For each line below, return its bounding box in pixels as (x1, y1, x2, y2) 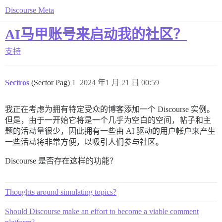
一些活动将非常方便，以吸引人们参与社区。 (5, 138, 164, 146)
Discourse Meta (5, 6, 54, 14)
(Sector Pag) (31, 78, 72, 87)
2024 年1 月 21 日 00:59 (80, 78, 159, 87)
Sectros (5, 78, 29, 87)
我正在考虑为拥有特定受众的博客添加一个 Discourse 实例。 (5, 105, 215, 113)
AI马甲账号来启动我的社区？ (5, 27, 187, 42)
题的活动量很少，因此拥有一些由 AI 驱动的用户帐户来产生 (5, 127, 216, 135)
